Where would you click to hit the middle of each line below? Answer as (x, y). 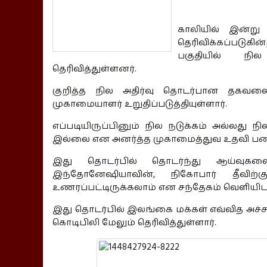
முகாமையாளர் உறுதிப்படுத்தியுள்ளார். (140, 104)
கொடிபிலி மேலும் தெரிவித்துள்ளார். (134, 222)
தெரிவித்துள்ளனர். (94, 69)
